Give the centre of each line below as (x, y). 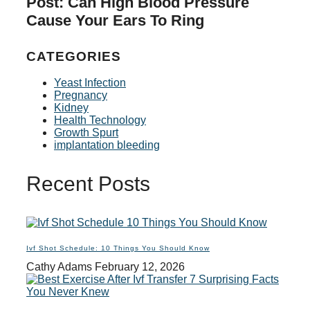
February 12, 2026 (140, 266)
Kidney (71, 107)
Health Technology (100, 120)
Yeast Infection (90, 82)
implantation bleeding (107, 145)
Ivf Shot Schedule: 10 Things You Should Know (118, 248)
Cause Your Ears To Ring (115, 21)
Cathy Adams (61, 266)
